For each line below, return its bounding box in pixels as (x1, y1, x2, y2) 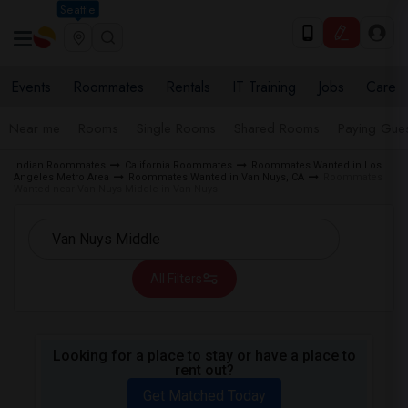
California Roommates (125, 159, 232, 171)
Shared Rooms (234, 118, 320, 138)
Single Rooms (137, 118, 216, 138)
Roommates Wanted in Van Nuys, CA (128, 171, 304, 183)
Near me (9, 118, 60, 138)
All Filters (149, 271, 202, 286)
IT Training (232, 76, 296, 97)
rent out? (174, 362, 234, 379)
